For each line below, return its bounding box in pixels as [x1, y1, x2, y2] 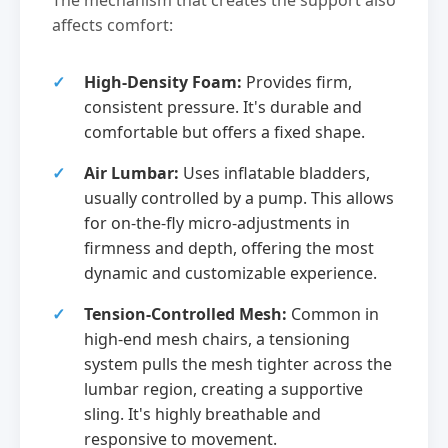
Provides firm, [242, 71, 352, 94]
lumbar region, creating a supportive [84, 378, 363, 401]
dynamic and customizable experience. [84, 262, 377, 285]
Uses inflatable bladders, [179, 162, 370, 185]
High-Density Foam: [84, 71, 242, 94]
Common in [287, 303, 379, 326]
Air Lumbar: [84, 162, 179, 185]
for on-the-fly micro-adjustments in [84, 212, 350, 235]
